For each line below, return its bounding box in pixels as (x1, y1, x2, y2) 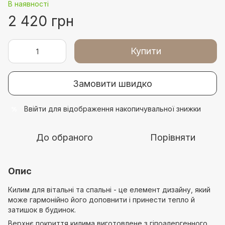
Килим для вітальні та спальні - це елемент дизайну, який (8, 185, 210, 194)
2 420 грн (8, 13, 74, 30)
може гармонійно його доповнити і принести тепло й (8, 195, 195, 204)
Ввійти (24, 104, 46, 113)
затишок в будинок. (8, 205, 76, 214)
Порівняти (150, 132, 195, 143)
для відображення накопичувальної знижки (46, 104, 201, 113)
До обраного (36, 132, 93, 143)
